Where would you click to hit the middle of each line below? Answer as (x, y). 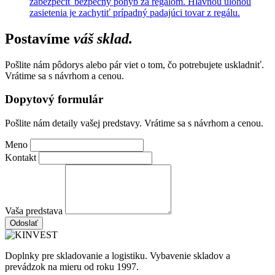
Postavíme (39, 38)
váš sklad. (103, 38)
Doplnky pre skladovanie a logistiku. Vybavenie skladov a (118, 255)
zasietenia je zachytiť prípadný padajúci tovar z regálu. (135, 12)
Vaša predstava (34, 211)
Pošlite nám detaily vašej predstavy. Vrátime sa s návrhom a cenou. (134, 123)
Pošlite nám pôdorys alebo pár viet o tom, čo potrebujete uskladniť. (134, 64)
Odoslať (24, 223)
